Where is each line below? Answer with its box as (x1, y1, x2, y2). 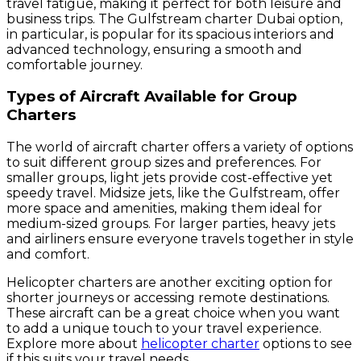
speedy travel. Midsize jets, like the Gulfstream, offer (6, 185, 340, 201)
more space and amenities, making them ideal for (6, 201, 322, 217)
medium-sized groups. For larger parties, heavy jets (6, 216, 335, 232)
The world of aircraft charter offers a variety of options (6, 139, 353, 156)
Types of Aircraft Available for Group (6, 87, 297, 106)
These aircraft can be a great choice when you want (6, 305, 340, 322)
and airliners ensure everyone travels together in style (6, 231, 354, 247)
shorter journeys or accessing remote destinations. (6, 290, 330, 306)
